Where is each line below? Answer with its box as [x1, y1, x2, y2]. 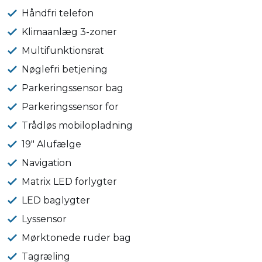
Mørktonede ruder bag [22, 232, 132, 243]
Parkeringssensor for [22, 101, 119, 112]
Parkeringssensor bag [22, 82, 124, 94]
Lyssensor [22, 213, 67, 225]
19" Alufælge [22, 139, 82, 150]
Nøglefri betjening [22, 64, 108, 75]
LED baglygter [22, 195, 91, 206]
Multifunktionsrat [22, 45, 105, 56]
